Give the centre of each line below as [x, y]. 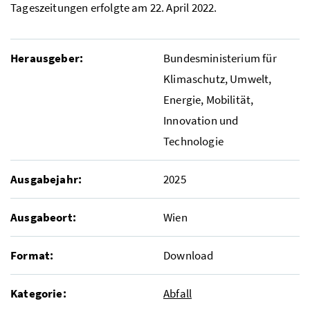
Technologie [193, 141]
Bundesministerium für [220, 58]
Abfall [178, 293]
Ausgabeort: [43, 217]
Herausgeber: [47, 58]
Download [189, 255]
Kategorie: [38, 293]
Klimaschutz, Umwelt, [218, 79]
